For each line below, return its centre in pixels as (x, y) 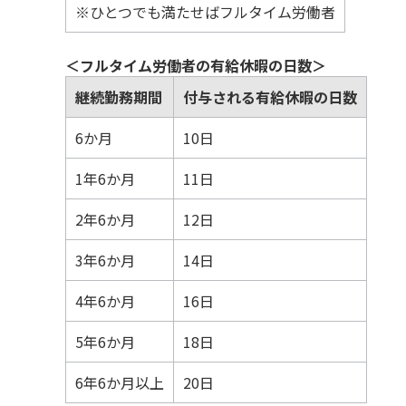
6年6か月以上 (120, 382)
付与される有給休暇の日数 (270, 97)
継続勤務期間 (119, 97)
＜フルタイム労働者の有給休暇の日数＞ (196, 65)
